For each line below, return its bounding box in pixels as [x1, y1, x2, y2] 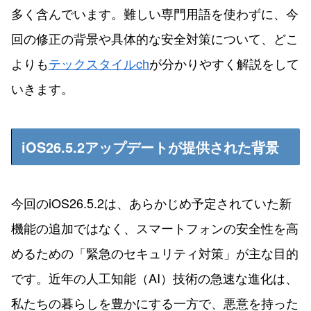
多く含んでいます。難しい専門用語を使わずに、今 [11, 3, 299, 22]
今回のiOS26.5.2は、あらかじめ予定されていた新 [11, 193, 292, 212]
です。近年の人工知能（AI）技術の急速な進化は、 [11, 268, 298, 287]
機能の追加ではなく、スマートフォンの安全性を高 [11, 218, 299, 237]
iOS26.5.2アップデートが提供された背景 [22, 136, 279, 157]
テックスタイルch [49, 53, 149, 72]
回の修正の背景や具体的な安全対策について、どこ [11, 28, 299, 47]
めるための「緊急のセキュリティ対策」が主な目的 [11, 243, 299, 262]
